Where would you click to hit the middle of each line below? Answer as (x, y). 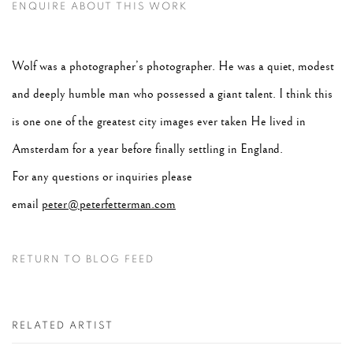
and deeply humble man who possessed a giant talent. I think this (172, 94)
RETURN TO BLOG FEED (83, 259)
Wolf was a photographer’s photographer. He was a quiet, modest (173, 66)
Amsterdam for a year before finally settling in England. (147, 149)
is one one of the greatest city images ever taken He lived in (159, 121)
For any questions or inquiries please (102, 176)
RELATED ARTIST (63, 325)
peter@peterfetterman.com (109, 204)
